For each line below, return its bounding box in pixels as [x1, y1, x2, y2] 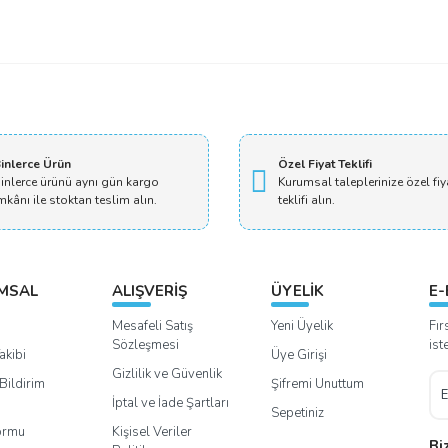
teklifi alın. [278, 192, 335, 208]
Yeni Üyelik [270, 317, 333, 335]
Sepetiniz [270, 404, 324, 422]
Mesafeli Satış [112, 317, 194, 335]
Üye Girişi [270, 346, 327, 364]
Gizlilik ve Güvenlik [112, 365, 223, 383]
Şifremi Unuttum [270, 375, 364, 393]
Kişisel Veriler [112, 423, 193, 441]
